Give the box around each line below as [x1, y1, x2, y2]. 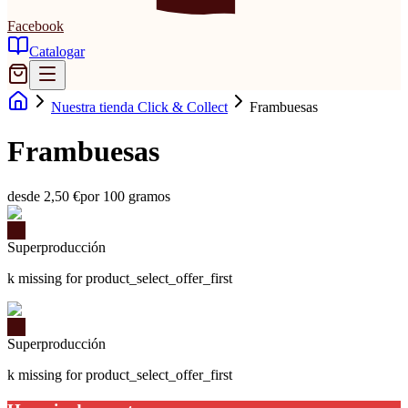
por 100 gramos [80, 188, 170, 204]
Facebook [7, 18, 64, 34]
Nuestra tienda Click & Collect [51, 99, 228, 115]
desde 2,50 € [7, 188, 80, 204]
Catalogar [29, 44, 85, 59]
